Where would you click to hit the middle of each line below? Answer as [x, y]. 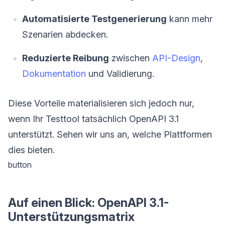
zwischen [131, 58]
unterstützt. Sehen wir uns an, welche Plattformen [110, 134]
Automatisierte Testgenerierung [94, 19]
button [20, 164]
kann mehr [190, 19]
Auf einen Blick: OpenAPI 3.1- [88, 202]
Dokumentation [54, 73]
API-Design [176, 58]
